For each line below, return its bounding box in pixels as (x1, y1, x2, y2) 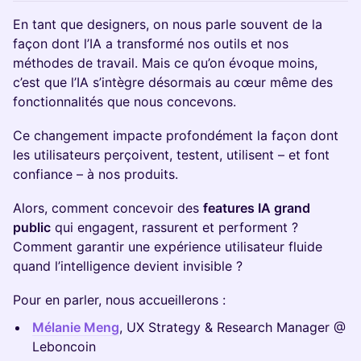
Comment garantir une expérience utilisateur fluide (13, 239, 322, 255)
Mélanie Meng (32, 319, 119, 335)
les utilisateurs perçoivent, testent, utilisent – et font (13, 147, 330, 163)
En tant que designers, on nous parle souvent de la (13, 16, 322, 32)
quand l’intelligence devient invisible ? (13, 258, 243, 274)
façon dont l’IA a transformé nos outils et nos (13, 35, 288, 52)
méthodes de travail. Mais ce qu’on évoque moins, (13, 55, 317, 71)
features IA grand (203, 200, 310, 216)
